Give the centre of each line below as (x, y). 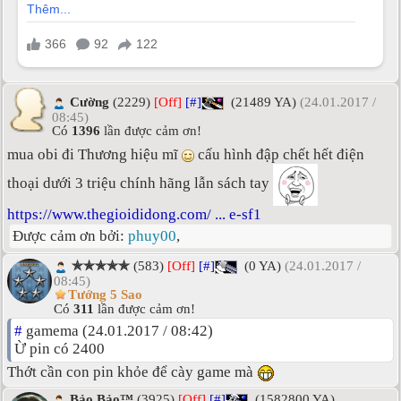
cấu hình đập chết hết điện (279, 155)
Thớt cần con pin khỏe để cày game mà (132, 372)
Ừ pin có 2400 (60, 349)
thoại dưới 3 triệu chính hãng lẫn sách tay (140, 183)
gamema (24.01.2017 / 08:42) (118, 331)
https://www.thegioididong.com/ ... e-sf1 (134, 215)
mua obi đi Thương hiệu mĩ (94, 155)
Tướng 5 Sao (105, 294)
